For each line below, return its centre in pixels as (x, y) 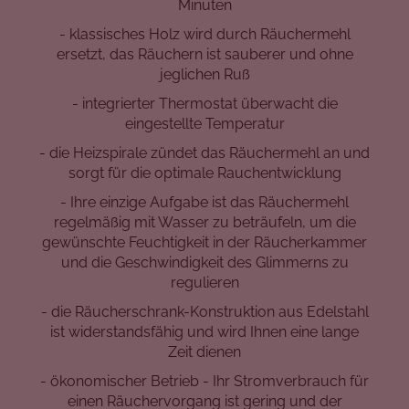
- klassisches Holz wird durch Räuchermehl (204, 35)
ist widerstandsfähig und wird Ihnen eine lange (204, 332)
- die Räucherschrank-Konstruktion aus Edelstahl (204, 312)
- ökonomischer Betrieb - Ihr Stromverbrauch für (204, 382)
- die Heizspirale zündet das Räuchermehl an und (204, 153)
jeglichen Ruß (204, 75)
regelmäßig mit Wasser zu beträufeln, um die (204, 223)
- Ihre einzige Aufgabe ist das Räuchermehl (204, 203)
